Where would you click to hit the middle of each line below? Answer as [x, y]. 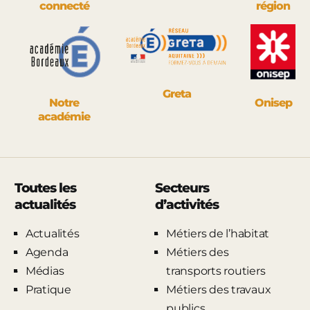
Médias [45, 271]
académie [64, 116]
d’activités [187, 204]
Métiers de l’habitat [218, 233]
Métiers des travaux [219, 289]
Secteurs [182, 188]
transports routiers [216, 271]
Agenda [47, 252]
